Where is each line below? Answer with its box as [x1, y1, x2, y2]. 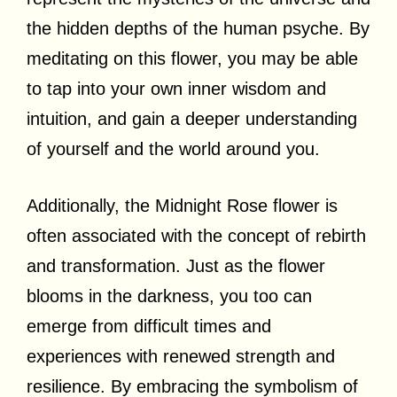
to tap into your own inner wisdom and [27, 78, 326, 98]
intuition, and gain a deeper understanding [27, 108, 357, 128]
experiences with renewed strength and [27, 346, 335, 366]
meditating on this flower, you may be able [27, 48, 358, 68]
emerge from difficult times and [27, 315, 271, 336]
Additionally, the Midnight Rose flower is [27, 195, 338, 215]
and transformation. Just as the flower [27, 255, 325, 276]
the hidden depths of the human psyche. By [27, 18, 370, 38]
